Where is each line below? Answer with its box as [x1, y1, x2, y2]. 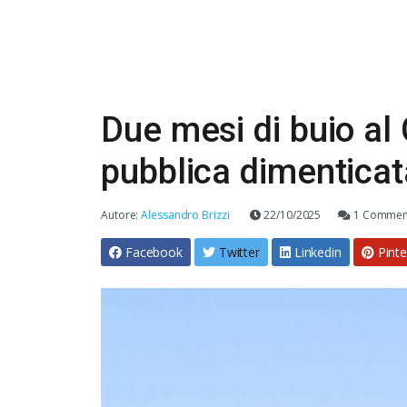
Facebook [124, 243, 184, 261]
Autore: [101, 206, 142, 223]
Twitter [218, 243, 261, 261]
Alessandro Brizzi [141, 206, 230, 223]
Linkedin [293, 243, 342, 261]
